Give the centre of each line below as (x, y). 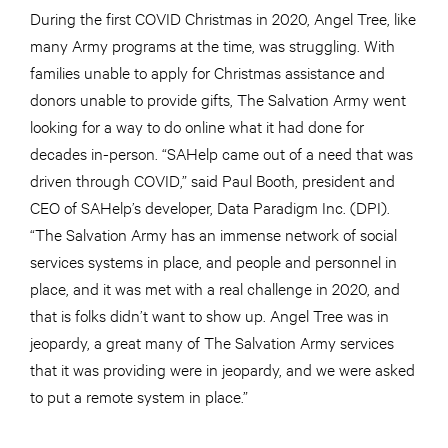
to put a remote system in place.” (139, 396)
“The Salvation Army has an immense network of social (213, 234)
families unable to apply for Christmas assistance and (207, 72)
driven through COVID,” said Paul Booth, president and (212, 180)
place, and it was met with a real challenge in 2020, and (215, 288)
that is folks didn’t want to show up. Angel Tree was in (209, 315)
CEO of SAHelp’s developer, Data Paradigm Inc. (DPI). (210, 207)
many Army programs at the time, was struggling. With (212, 45)
